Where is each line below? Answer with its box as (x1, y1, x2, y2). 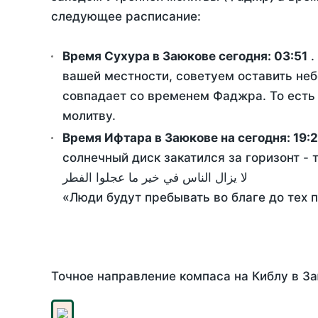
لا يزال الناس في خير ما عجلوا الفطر (62, 170, 248, 185)
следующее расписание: (51, 9, 201, 24)
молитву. (62, 109, 116, 124)
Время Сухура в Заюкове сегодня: (62, 49, 274, 64)
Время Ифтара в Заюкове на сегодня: (62, 131, 293, 146)
